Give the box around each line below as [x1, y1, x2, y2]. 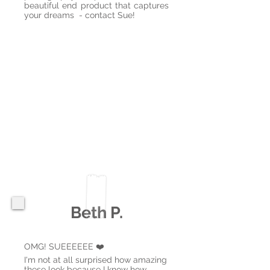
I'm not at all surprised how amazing [24, 255, 167, 265]
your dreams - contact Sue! [24, 10, 135, 20]
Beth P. [70, 203, 123, 222]
